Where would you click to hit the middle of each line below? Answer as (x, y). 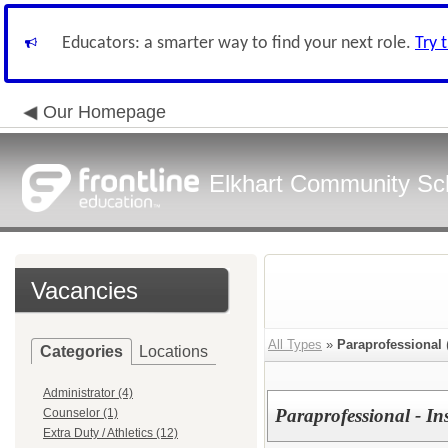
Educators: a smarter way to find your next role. (238, 43)
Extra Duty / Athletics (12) (110, 433)
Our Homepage (104, 112)
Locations (173, 351)
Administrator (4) (88, 393)
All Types (295, 344)
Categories (81, 351)
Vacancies (84, 290)
